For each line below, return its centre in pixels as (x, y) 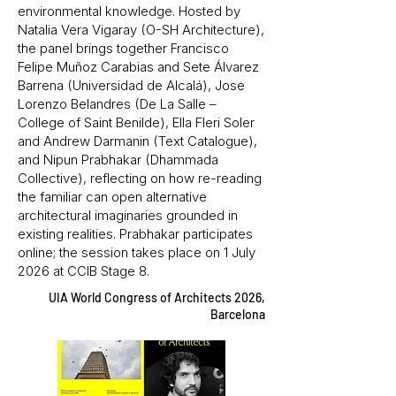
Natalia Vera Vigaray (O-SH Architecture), (141, 30)
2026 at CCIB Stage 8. (84, 271)
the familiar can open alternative (112, 197)
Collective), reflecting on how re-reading (140, 178)
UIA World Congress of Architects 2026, (157, 297)
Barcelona (238, 314)
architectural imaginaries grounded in (128, 215)
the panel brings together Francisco (123, 48)
